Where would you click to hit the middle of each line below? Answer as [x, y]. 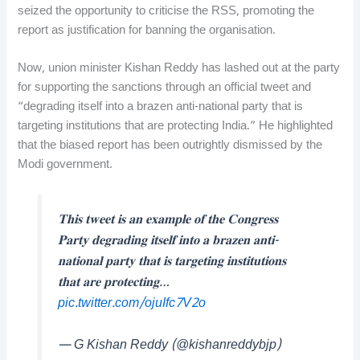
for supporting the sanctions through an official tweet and [165, 88]
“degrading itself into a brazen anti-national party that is [161, 108]
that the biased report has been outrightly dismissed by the [170, 146]
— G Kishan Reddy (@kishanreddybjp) [169, 346]
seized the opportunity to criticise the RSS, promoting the [166, 11]
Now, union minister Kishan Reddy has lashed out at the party [179, 69]
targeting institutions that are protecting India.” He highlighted [176, 127]
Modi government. [65, 166]
